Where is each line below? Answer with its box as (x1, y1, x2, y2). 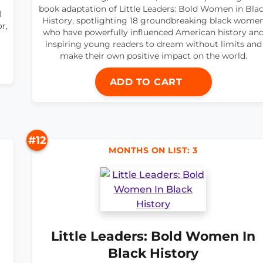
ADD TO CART (109, 76, 186, 88)
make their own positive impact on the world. (59, 50, 247, 62)
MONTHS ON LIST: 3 (109, 146, 198, 156)
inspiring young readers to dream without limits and (45, 39, 262, 50)
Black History (108, 245, 198, 262)
